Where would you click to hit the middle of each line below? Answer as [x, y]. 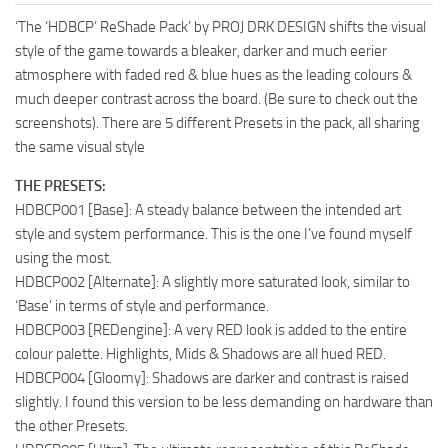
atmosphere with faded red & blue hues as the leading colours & [213, 75]
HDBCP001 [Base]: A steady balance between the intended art [208, 210]
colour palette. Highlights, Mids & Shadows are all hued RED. [200, 354]
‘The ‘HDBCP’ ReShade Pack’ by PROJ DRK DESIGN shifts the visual [220, 27]
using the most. [63, 258]
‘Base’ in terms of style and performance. [142, 306]
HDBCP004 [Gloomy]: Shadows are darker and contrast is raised [212, 378]
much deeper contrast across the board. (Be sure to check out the [216, 99]
